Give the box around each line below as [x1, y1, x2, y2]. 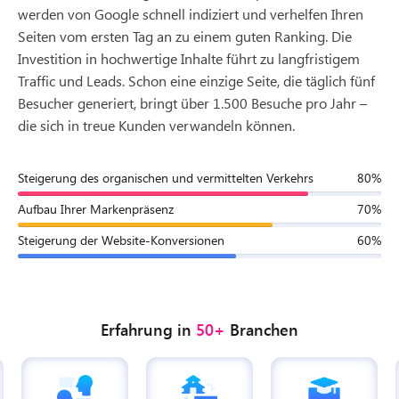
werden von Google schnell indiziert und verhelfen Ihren [18, 4, 363, 23]
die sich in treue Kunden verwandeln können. [18, 115, 295, 134]
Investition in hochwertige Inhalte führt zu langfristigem [18, 48, 360, 68]
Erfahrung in [101, 318, 196, 340]
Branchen [225, 318, 298, 340]
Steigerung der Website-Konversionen [18, 231, 224, 248]
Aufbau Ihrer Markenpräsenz [18, 199, 174, 217]
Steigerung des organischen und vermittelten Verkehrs [18, 168, 313, 186]
